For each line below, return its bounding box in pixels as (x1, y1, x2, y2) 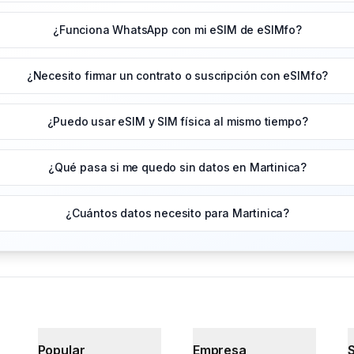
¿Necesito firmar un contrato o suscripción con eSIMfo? (26, 69, 329, 83)
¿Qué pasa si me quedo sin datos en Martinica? (47, 160, 307, 175)
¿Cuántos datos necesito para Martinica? (65, 206, 290, 220)
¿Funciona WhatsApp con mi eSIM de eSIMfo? (53, 23, 302, 37)
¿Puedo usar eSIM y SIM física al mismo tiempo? (47, 115, 308, 129)
